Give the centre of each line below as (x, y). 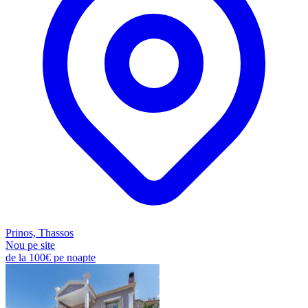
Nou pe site (30, 245)
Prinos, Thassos (40, 233)
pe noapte (75, 258)
